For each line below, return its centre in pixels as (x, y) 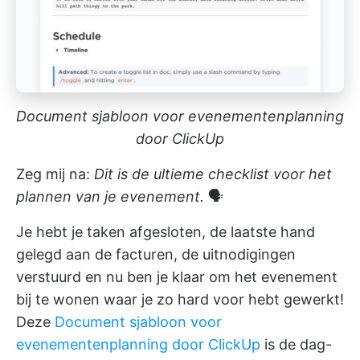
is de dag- (296, 344)
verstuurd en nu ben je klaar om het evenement (177, 276)
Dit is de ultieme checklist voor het (213, 174)
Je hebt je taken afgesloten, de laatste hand (166, 231)
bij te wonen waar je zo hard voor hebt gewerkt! (180, 299)
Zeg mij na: (55, 174)
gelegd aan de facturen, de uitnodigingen (156, 254)
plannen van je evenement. (110, 196)
